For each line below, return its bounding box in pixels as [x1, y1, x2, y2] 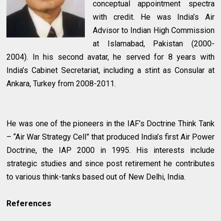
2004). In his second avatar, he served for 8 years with [6, 52, 215, 62]
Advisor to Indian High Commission [93, 25, 215, 35]
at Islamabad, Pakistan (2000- [93, 38, 215, 48]
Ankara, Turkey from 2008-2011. [6, 78, 116, 88]
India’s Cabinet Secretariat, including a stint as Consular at [6, 65, 215, 75]
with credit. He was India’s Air [93, 12, 215, 22]
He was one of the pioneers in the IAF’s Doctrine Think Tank [6, 118, 215, 128]
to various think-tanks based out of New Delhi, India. [6, 172, 186, 182]
